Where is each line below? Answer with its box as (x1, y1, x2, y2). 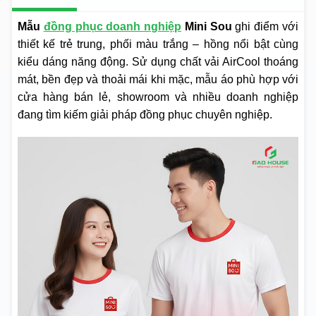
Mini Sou (181, 20, 232, 33)
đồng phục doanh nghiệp (43, 20, 182, 33)
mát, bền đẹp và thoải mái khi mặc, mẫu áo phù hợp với (18, 73, 298, 86)
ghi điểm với (231, 20, 299, 33)
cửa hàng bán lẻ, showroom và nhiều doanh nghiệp (18, 91, 298, 104)
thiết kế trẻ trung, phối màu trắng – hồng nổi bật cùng (18, 38, 298, 51)
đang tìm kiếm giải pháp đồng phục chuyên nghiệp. (18, 109, 272, 121)
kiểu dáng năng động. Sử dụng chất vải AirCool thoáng (18, 56, 298, 68)
